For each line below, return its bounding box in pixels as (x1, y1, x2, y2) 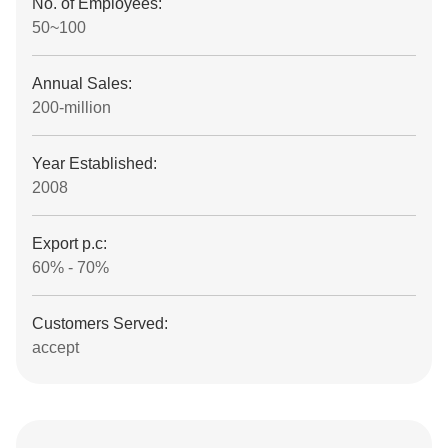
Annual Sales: (32, 75, 132, 92)
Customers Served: (32, 315, 168, 332)
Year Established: (32, 155, 157, 172)
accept (32, 339, 79, 356)
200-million (32, 99, 111, 116)
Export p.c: (32, 235, 107, 252)
